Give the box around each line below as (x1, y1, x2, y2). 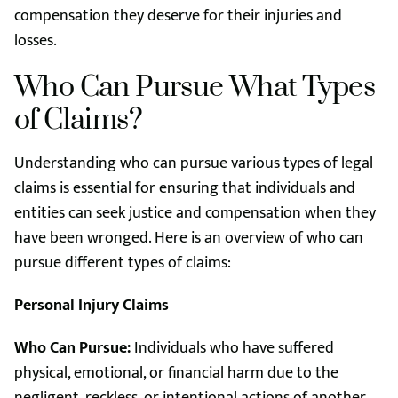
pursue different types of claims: (14, 250, 231, 276)
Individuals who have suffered (131, 335, 334, 362)
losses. (14, 28, 57, 54)
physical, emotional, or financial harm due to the (14, 360, 338, 386)
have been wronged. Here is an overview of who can (14, 225, 363, 251)
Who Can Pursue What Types (14, 69, 375, 106)
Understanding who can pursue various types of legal (14, 150, 373, 177)
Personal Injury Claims (14, 292, 169, 319)
